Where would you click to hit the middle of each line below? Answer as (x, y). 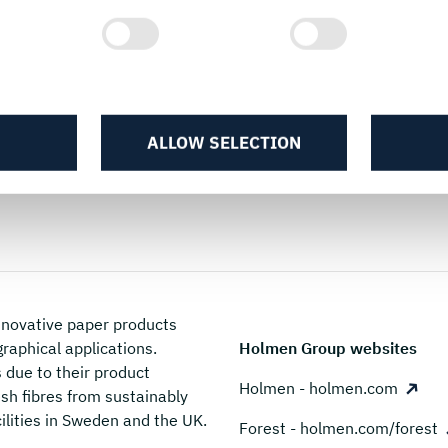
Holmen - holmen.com (318, 387)
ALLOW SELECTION (223, 142)
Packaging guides (325, 21)
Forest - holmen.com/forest (338, 427)
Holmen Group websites (328, 347)
